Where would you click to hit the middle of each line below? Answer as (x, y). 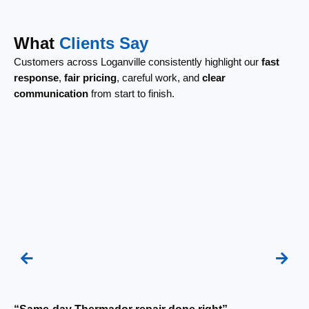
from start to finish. (131, 93)
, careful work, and (159, 77)
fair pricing (90, 77)
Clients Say (104, 43)
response (36, 77)
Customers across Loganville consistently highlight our (138, 61)
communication (51, 93)
